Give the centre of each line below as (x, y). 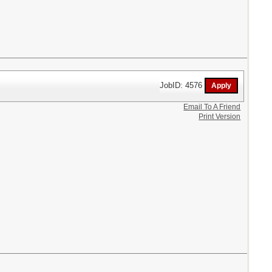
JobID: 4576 (182, 85)
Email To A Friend (212, 107)
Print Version (220, 116)
